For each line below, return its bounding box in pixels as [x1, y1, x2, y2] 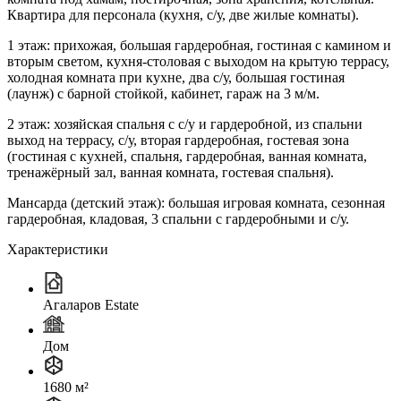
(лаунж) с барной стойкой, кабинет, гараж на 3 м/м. [7, 85, 320, 101]
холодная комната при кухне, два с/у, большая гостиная [7, 69, 345, 85]
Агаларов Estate [43, 296, 139, 312]
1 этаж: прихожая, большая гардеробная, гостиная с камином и [7, 37, 391, 53]
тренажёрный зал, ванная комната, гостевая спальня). [7, 164, 334, 180]
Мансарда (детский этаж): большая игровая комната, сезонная [7, 194, 385, 210]
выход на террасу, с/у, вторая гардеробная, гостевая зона [7, 132, 349, 148]
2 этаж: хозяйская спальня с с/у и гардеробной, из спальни [7, 115, 363, 132]
